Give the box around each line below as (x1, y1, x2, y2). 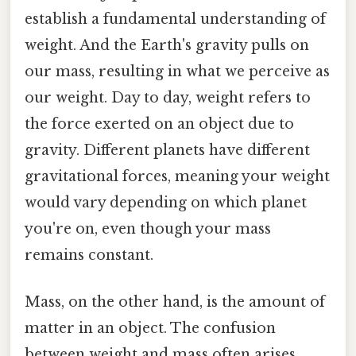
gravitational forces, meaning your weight (25, 167, 330, 185)
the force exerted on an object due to (25, 114, 294, 133)
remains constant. (25, 246, 153, 264)
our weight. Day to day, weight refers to (25, 88, 311, 106)
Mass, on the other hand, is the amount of (25, 293, 325, 311)
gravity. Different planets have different (25, 141, 310, 159)
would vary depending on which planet (25, 193, 307, 211)
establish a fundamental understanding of (25, 10, 326, 28)
